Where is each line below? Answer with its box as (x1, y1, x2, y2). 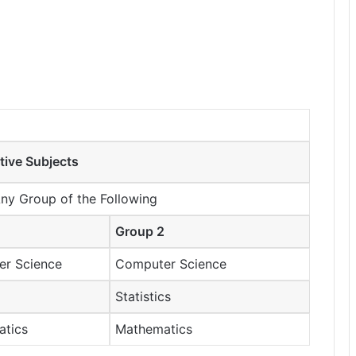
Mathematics (115, 321, 193, 338)
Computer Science (115, 256, 227, 273)
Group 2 (115, 223, 165, 240)
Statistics (115, 288, 172, 305)
